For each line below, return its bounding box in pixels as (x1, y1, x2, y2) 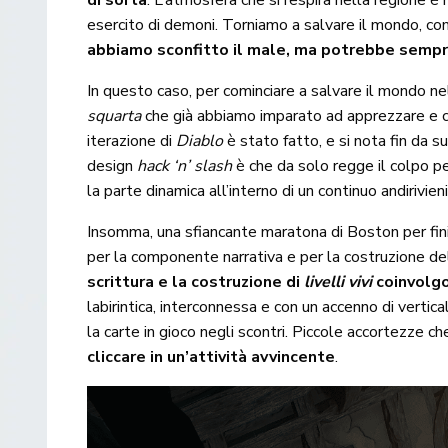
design (87, 155, 138, 178)
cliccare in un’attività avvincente (87, 346, 336, 369)
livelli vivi (300, 271, 373, 294)
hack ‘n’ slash (137, 155, 233, 178)
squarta (87, 105, 141, 128)
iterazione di (87, 130, 177, 153)
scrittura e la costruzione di (87, 271, 301, 294)
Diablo (176, 130, 224, 153)
